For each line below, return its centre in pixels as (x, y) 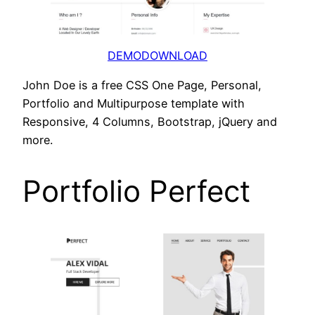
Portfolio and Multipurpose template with (134, 103)
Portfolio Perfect (136, 191)
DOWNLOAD (174, 55)
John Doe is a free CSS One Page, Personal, (142, 85)
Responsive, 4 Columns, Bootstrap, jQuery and (150, 121)
